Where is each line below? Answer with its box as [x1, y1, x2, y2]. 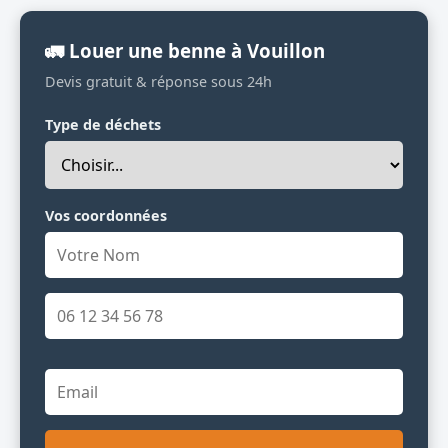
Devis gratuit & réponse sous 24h [45, 71, 272, 91]
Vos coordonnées [45, 205, 167, 225]
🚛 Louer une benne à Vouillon [45, 37, 325, 63]
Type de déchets [45, 114, 161, 134]
